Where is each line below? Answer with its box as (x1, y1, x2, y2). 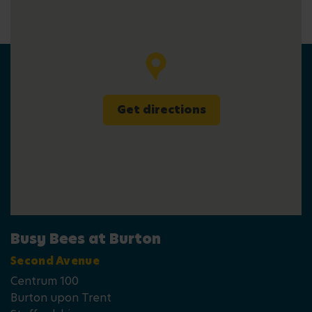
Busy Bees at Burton (10, 229, 161, 249)
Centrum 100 (10, 273, 79, 289)
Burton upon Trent (10, 290, 111, 306)
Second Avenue (10, 253, 100, 268)
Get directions (116, 102, 206, 118)
